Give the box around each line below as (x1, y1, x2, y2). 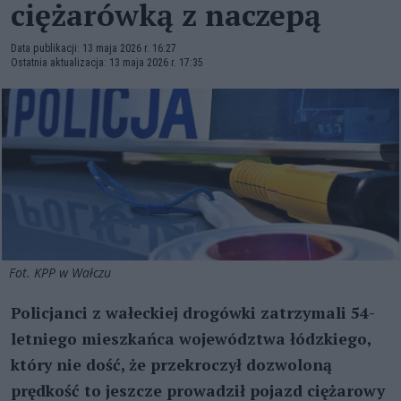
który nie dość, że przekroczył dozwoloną (11, 354, 332, 375)
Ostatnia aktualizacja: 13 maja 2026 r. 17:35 (11, 56, 203, 69)
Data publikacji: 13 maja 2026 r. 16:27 (11, 42, 176, 55)
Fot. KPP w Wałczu (9, 263, 115, 281)
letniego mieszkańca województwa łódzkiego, (11, 328, 371, 349)
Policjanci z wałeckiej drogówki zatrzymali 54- (11, 302, 375, 323)
